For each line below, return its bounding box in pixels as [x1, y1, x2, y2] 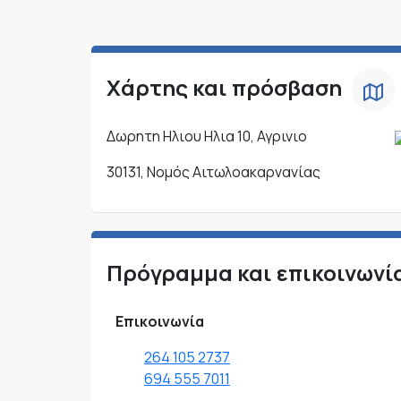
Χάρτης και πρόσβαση [107, 73, 342, 103]
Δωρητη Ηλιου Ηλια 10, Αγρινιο [107, 126, 307, 147]
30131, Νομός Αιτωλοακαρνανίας [107, 162, 320, 183]
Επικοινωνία [115, 311, 204, 332]
